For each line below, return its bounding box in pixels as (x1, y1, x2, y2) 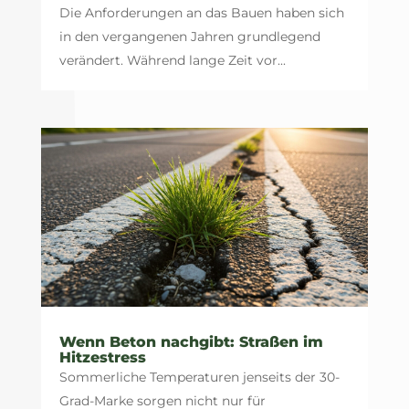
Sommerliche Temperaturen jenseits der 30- (58, 368, 340, 385)
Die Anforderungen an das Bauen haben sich (58, 5, 344, 22)
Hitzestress (58, 348, 146, 366)
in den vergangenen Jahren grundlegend (58, 28, 320, 46)
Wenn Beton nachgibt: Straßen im (58, 332, 323, 351)
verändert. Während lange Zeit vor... (58, 52, 286, 69)
